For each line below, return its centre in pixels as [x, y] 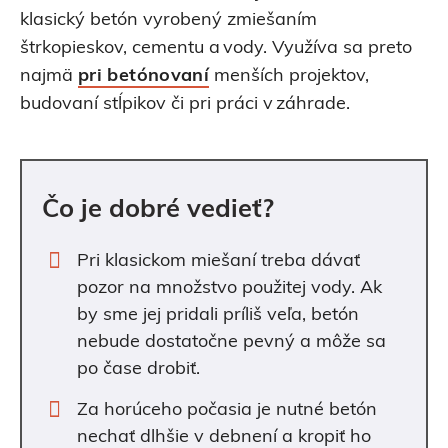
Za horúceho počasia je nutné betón [227, 410]
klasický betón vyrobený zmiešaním [168, 20]
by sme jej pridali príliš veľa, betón [218, 315]
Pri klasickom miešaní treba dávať [218, 261]
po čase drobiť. [138, 369]
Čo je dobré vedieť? [158, 210]
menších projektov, [289, 76]
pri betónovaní [144, 76]
